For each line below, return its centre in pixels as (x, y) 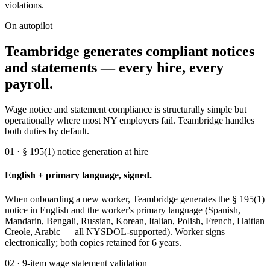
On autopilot (29, 26)
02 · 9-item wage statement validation (76, 263)
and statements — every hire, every (114, 68)
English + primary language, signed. (78, 175)
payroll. (29, 84)
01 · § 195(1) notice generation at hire (77, 152)
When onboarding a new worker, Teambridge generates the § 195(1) (135, 199)
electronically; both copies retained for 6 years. (93, 242)
